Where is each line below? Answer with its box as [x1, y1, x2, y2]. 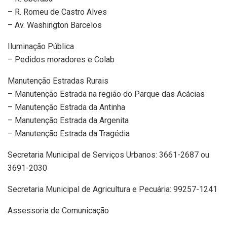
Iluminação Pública [8, 42, 74, 52]
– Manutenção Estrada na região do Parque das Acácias [8, 89, 205, 99]
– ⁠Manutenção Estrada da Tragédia [8, 129, 130, 139]
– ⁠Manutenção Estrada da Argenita [8, 116, 129, 126]
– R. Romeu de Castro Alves [8, 7, 107, 17]
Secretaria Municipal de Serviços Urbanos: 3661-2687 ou [8, 150, 209, 160]
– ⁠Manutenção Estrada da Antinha [8, 102, 125, 112]
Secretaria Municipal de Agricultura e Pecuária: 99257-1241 [8, 184, 217, 195]
